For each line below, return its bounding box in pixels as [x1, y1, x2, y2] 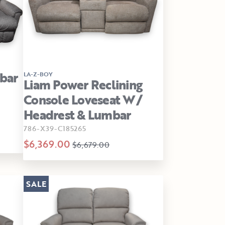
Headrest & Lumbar [24, 105, 131, 124]
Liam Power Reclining [24, 75, 142, 94]
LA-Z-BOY [24, 69, 53, 78]
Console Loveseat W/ [24, 90, 142, 109]
